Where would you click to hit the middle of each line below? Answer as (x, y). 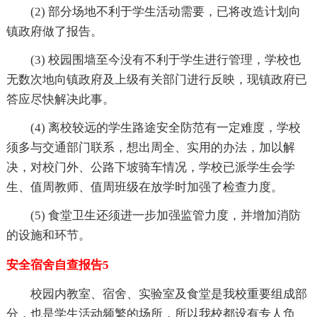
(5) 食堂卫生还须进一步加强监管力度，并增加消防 (165, 215)
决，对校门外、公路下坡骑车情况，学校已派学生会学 (150, 167)
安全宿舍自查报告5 (57, 265)
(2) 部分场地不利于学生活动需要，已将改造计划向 (165, 11)
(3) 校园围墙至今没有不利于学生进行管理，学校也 (165, 59)
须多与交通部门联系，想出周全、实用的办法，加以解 (150, 147)
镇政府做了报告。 (54, 31)
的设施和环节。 (48, 235)
